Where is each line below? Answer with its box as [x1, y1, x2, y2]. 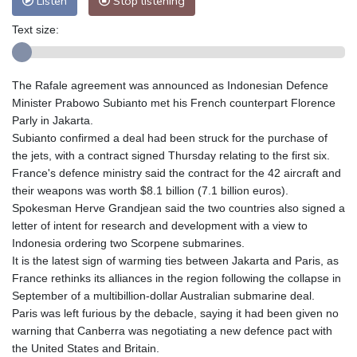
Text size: [12, 22, 59, 36]
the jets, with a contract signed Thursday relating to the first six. [12, 148, 330, 162]
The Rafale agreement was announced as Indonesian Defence [12, 78, 328, 92]
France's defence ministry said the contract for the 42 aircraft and [12, 166, 341, 179]
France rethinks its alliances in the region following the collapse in [12, 271, 341, 284]
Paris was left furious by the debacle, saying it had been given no [12, 306, 339, 320]
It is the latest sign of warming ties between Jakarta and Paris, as [12, 253, 339, 267]
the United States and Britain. [12, 341, 159, 355]
